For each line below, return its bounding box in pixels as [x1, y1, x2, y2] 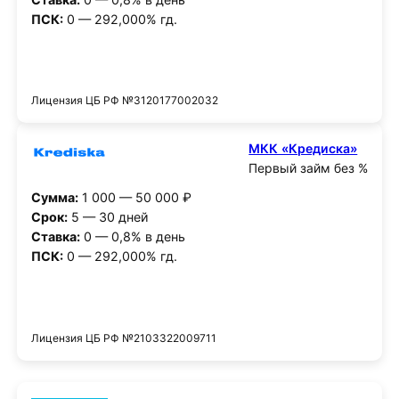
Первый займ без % [248, 160, 369, 176]
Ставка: [30, 228, 80, 244]
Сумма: [30, 189, 78, 205]
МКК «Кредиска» [248, 141, 358, 157]
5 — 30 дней [67, 208, 149, 224]
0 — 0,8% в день [79, 228, 185, 244]
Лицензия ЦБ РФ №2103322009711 [30, 330, 216, 345]
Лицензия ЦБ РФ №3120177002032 [30, 94, 218, 108]
